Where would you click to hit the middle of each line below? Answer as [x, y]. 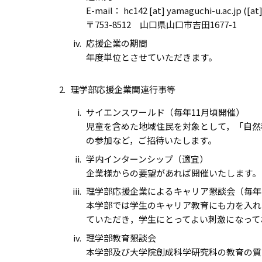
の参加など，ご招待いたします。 [151, 140]
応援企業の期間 [117, 43]
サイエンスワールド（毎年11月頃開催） [165, 112]
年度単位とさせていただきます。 [151, 57]
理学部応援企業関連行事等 [127, 89]
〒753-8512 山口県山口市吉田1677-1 [161, 24]
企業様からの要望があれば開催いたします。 [173, 173]
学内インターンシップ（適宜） [147, 158]
